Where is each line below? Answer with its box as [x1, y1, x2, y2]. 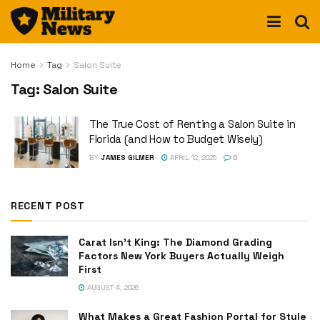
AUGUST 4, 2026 [85, 282, 139, 292]
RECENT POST [11, 199, 85, 212]
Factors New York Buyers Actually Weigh [79, 249, 284, 262]
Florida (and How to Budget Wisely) [89, 132, 263, 146]
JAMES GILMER [101, 153, 154, 162]
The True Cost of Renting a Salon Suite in [89, 117, 296, 131]
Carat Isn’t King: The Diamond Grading [79, 235, 272, 249]
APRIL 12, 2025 [168, 153, 216, 162]
